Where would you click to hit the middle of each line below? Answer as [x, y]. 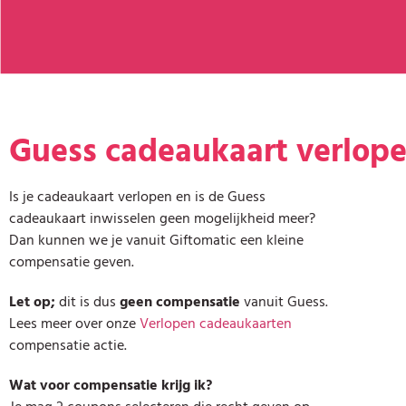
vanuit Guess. [284, 302]
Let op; [32, 302]
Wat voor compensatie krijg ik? [111, 386]
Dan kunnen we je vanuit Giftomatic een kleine [156, 241]
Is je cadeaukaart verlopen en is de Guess [137, 197]
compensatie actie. [68, 346]
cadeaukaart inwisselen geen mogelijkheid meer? [162, 219]
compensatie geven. [72, 262]
